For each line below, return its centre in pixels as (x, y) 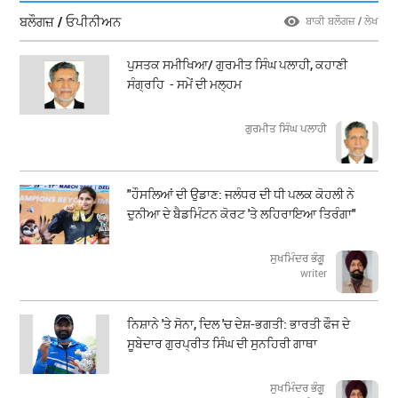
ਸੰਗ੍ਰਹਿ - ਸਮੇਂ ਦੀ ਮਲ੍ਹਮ (185, 84)
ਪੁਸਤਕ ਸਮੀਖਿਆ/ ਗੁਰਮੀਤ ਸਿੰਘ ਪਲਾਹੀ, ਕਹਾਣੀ (238, 65)
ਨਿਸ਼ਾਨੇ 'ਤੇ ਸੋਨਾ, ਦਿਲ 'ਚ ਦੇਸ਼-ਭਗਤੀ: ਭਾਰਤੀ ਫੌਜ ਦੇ (239, 324)
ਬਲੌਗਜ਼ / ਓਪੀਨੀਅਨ (71, 22)
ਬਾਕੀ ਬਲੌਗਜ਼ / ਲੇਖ (342, 21)
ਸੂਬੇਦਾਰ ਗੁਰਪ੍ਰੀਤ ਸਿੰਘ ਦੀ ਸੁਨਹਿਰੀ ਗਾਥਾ (223, 344)
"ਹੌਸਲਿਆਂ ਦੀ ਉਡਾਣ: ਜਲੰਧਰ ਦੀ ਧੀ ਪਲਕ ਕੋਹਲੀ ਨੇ (241, 195)
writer (313, 273)
